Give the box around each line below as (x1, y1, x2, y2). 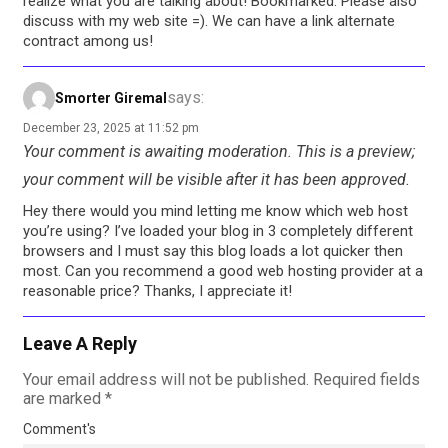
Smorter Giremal (55, 89, 167, 106)
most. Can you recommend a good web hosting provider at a (23, 262, 423, 281)
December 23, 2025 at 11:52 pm (23, 121, 199, 136)
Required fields (313, 370, 420, 390)
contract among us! (23, 32, 153, 51)
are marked (23, 389, 105, 409)
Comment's (23, 421, 96, 438)
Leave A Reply (23, 333, 137, 355)
